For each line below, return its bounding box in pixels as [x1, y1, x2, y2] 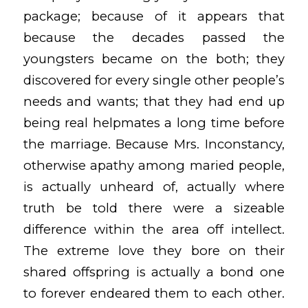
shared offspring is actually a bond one [23, 264, 285, 280]
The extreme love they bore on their [23, 243, 285, 259]
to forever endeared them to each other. [23, 285, 285, 302]
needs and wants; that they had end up [23, 93, 285, 110]
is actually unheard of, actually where [23, 179, 285, 195]
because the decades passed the [23, 30, 285, 46]
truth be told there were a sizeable [23, 200, 285, 217]
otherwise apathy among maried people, [23, 157, 285, 174]
